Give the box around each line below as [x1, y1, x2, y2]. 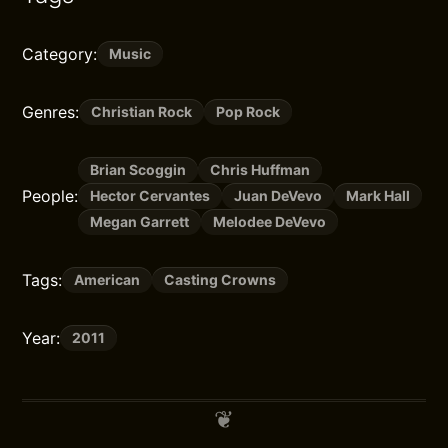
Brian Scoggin [90, 161, 187, 178]
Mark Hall [346, 187, 411, 204]
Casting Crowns [164, 271, 277, 288]
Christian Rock [91, 103, 193, 120]
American [74, 271, 141, 288]
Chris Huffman [210, 161, 311, 178]
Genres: [22, 102, 80, 122]
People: [22, 186, 79, 206]
